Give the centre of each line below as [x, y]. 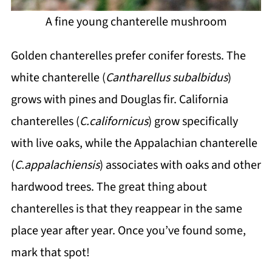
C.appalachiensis [57, 165]
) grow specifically [193, 121]
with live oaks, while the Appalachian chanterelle [134, 143]
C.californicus [114, 121]
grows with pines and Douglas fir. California [119, 99]
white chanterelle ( [58, 77]
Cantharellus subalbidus [166, 77]
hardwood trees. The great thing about [109, 187]
